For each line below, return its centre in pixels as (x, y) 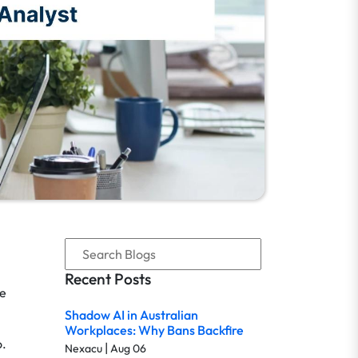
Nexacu (84, 348)
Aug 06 (128, 348)
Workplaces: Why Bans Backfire (154, 330)
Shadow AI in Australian (131, 315)
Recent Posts (108, 279)
